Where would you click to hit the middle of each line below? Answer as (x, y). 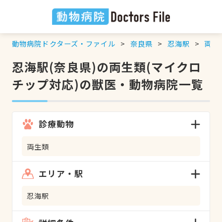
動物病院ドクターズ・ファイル (64, 43)
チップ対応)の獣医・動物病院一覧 (108, 84)
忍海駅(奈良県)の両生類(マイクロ (106, 66)
